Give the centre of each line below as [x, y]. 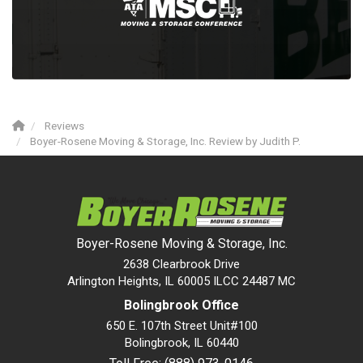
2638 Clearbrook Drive [181, 264]
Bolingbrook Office [181, 305]
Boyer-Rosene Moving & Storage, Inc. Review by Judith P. [165, 141]
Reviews [64, 126]
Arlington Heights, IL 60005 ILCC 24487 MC [181, 281]
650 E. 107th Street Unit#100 [181, 326]
